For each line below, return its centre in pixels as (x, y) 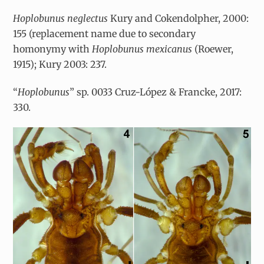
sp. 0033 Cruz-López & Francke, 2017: (159, 92)
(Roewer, (213, 49)
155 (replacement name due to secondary (105, 34)
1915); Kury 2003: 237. (60, 65)
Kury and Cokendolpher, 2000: (180, 19)
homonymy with (53, 49)
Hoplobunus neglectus (62, 19)
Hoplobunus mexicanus (142, 49)
